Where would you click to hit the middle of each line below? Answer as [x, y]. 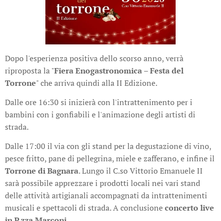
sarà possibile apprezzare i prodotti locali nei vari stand [103, 183]
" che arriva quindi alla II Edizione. [97, 83]
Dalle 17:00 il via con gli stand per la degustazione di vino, [108, 146]
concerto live [188, 207]
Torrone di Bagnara [42, 170]
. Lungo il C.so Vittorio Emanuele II [141, 170]
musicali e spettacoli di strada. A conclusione [84, 207]
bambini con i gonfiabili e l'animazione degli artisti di [100, 114]
